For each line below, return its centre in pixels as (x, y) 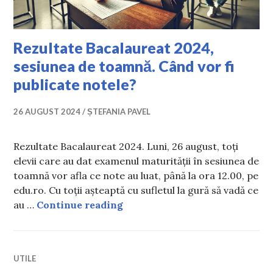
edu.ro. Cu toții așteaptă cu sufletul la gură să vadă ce (136, 190)
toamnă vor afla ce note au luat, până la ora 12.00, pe (136, 175)
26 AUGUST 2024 (47, 111)
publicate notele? (75, 84)
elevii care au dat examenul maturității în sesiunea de (136, 161)
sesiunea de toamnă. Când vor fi (124, 66)
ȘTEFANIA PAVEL (119, 111)
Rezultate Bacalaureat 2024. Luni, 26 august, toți (126, 146)
